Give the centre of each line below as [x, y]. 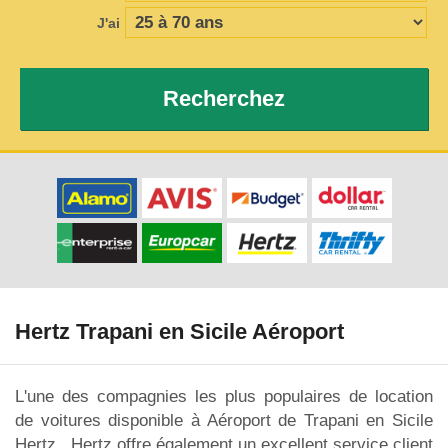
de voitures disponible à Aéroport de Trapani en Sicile [224, 420]
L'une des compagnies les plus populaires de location [224, 396]
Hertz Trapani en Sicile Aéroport [179, 332]
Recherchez [224, 98]
